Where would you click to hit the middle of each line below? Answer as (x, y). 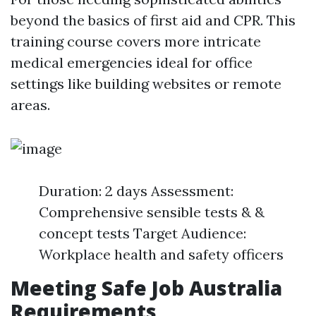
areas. (30, 105)
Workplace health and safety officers (161, 254)
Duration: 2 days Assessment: (136, 191)
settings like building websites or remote (146, 84)
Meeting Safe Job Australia (146, 288)
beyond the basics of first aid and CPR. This (153, 20)
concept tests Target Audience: (142, 233)
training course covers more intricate (136, 41)
